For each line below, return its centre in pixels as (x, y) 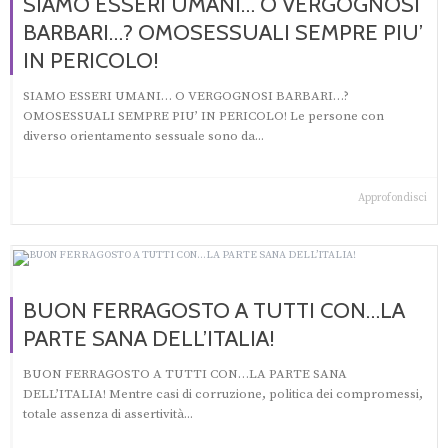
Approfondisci (392, 198)
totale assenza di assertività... (108, 413)
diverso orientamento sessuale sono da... (143, 136)
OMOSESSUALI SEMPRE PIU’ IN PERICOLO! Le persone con (203, 116)
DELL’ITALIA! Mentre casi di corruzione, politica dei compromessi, (223, 393)
